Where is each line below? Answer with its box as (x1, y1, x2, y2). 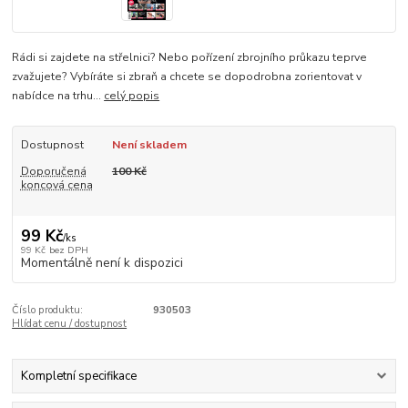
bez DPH (48, 242, 88, 257)
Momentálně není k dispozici (20, 253, 183, 271)
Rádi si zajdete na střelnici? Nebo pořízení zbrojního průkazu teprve (12, 50, 368, 66)
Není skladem (111, 138, 187, 153)
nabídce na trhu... (12, 88, 105, 104)
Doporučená (20, 163, 87, 178)
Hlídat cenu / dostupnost (12, 316, 127, 331)
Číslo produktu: (12, 302, 84, 317)
